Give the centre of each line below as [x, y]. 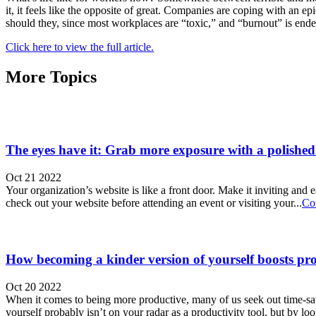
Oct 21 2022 [34, 178]
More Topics [51, 77]
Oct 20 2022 [34, 286]
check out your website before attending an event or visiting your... [154, 203]
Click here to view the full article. [80, 47]
